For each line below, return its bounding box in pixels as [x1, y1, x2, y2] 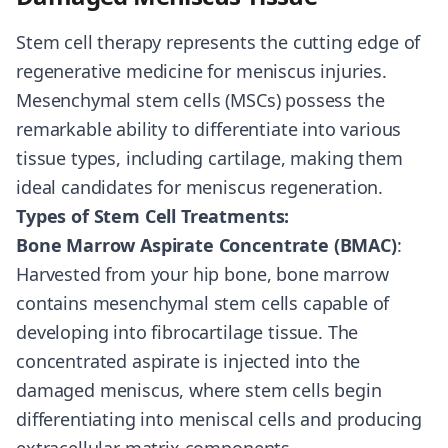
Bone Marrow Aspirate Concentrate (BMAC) [16, 233, 397, 257]
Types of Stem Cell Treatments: [16, 204, 290, 228]
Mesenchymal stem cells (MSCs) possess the [16, 88, 385, 112]
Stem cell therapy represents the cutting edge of [16, 30, 421, 54]
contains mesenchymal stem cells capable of [16, 291, 390, 315]
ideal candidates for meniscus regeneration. [16, 175, 384, 199]
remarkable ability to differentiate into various [16, 117, 402, 141]
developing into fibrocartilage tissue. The [16, 320, 359, 344]
